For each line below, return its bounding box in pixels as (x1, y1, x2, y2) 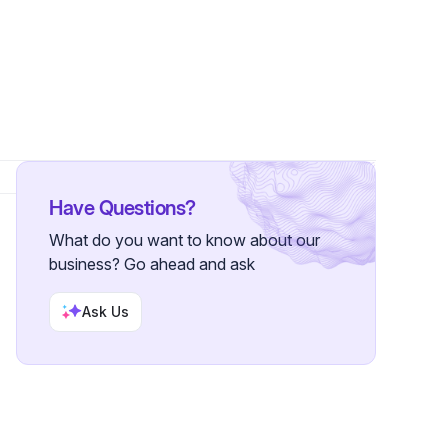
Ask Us (82, 303, 129, 320)
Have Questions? (49, 196, 196, 220)
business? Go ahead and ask (49, 254, 255, 274)
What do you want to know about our (49, 230, 320, 250)
